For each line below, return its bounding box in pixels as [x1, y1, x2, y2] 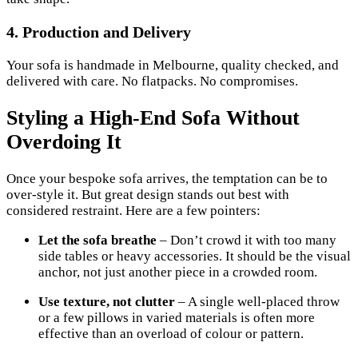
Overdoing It [6, 129, 121, 153]
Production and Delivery [22, 22, 191, 41]
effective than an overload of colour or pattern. [38, 325, 304, 341]
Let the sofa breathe [38, 232, 157, 248]
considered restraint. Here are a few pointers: [6, 202, 261, 218]
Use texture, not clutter [38, 293, 175, 309]
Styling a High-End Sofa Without [6, 105, 300, 129]
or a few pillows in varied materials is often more [38, 309, 315, 325]
